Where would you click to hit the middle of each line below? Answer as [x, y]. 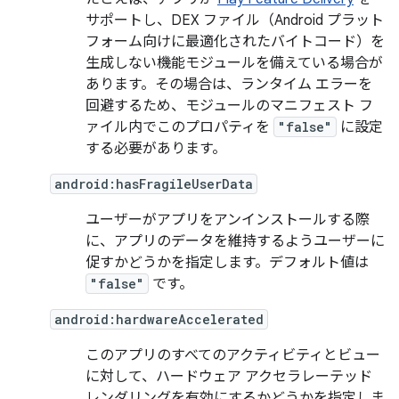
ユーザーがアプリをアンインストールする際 [228, 220]
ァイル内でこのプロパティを [179, 127]
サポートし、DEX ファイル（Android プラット [235, 20]
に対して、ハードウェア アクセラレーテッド [229, 377]
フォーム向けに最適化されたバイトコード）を [235, 42]
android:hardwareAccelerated [159, 319]
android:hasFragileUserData [154, 184]
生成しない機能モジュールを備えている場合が [234, 63]
